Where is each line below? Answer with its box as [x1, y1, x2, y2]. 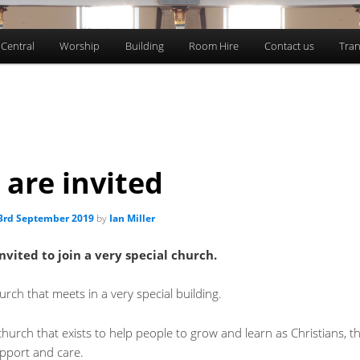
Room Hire [189, 39, 239, 54]
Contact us [264, 39, 314, 54]
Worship [59, 39, 100, 54]
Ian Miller [108, 211, 155, 225]
